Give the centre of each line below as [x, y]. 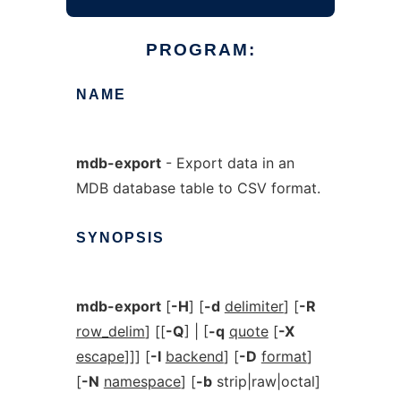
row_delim [110, 331]
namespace [142, 381]
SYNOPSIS [120, 238]
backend [194, 356]
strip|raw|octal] [266, 381]
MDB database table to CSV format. [198, 188]
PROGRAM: [200, 50]
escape [100, 356]
